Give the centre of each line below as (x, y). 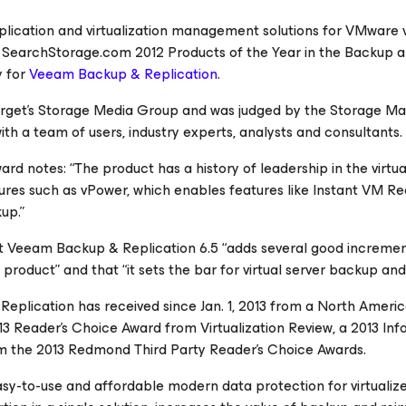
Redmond (99, 349)
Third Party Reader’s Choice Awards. (248, 349)
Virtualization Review (266, 328)
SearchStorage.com (67, 52)
